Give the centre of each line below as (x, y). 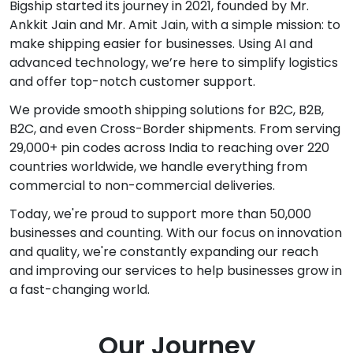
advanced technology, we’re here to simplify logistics (174, 63)
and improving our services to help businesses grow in (176, 271)
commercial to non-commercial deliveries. (142, 186)
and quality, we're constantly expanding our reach (164, 252)
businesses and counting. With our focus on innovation (176, 233)
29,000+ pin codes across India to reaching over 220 (169, 148)
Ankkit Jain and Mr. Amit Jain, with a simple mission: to (175, 25)
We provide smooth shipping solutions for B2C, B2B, (167, 110)
